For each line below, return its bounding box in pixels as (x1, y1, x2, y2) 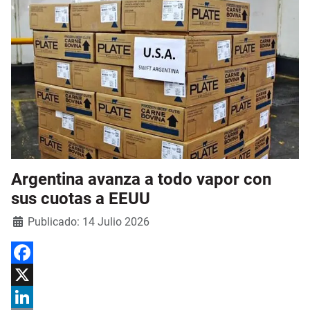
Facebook (11, 268, 53, 280)
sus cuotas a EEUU (11, 188, 150, 208)
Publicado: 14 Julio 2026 (28, 215, 149, 228)
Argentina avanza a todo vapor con (11, 169, 271, 189)
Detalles (10, 214, 47, 226)
